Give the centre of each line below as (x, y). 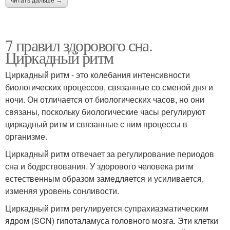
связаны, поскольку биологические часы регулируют (105, 112)
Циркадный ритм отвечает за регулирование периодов (110, 154)
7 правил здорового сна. (79, 45)
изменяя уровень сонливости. (62, 191)
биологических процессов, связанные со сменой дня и (109, 87)
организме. (26, 137)
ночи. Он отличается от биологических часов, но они (105, 100)
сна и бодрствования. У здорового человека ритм (99, 166)
